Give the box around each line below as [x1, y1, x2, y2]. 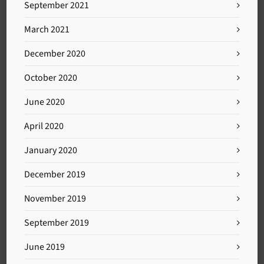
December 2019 [24, 168, 86, 180]
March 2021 [24, 23, 70, 35]
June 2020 [24, 95, 65, 108]
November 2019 [24, 192, 87, 204]
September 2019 [24, 216, 90, 229]
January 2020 [24, 144, 78, 156]
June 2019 [24, 240, 65, 253]
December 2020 [24, 47, 86, 60]
